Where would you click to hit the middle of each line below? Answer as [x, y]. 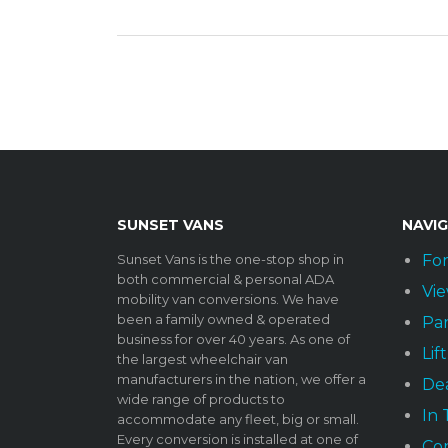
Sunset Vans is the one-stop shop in [230, 259]
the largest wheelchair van [202, 359]
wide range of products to [201, 399]
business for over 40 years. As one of [233, 339]
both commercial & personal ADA [225, 279]
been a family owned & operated [223, 319]
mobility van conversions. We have [228, 299]
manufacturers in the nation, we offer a [241, 379]
